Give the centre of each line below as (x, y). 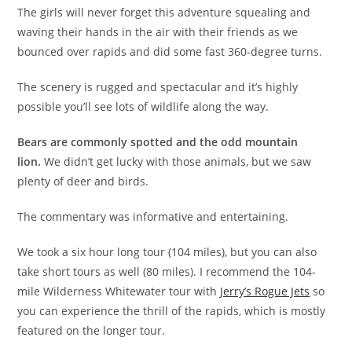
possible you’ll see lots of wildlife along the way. (143, 106)
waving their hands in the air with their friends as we (158, 31)
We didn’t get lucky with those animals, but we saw (176, 161)
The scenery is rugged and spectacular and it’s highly (158, 86)
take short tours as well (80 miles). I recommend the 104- (167, 271)
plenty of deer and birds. (83, 181)
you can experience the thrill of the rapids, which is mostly (172, 310)
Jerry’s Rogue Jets (265, 291)
